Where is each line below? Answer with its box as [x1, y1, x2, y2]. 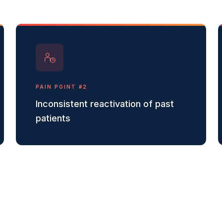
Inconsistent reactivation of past [36, 99, 174, 109]
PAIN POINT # [36, 84, 83, 90]
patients [36, 113, 70, 123]
